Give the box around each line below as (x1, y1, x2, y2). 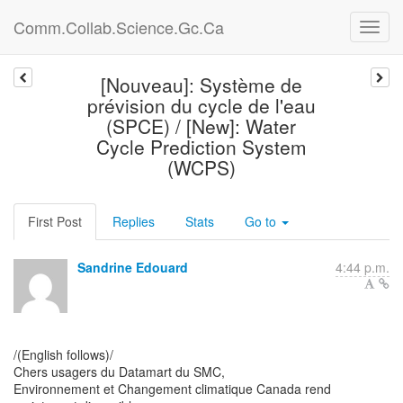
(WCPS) (166, 154, 236, 181)
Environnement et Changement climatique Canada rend (13, 380, 331, 398)
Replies (112, 212, 155, 230)
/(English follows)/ (13, 345, 113, 363)
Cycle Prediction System (95, 133, 307, 160)
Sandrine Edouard (77, 258, 188, 276)
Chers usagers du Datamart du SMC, (13, 363, 225, 381)
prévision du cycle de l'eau (86, 92, 316, 119)
